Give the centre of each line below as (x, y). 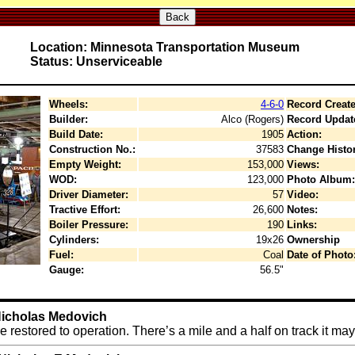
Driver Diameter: (89, 195)
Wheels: (69, 104)
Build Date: (76, 134)
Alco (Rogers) (252, 119)
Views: (303, 164)
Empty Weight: (85, 164)
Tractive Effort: (85, 210)
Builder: (69, 119)
